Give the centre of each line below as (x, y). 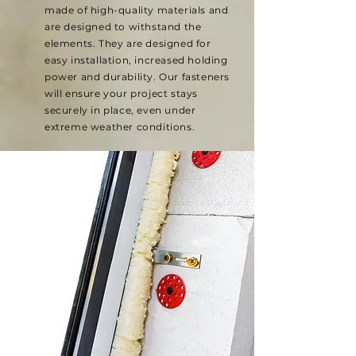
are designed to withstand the (123, 27)
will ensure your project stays (122, 93)
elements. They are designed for (128, 43)
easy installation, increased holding (136, 60)
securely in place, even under (120, 110)
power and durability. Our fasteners (137, 77)
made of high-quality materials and (137, 10)
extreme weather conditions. (120, 127)
